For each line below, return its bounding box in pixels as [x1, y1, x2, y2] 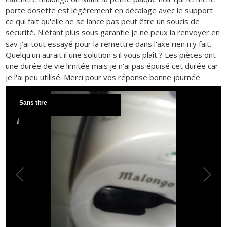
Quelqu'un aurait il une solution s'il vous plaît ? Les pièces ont [6, 49, 216, 60]
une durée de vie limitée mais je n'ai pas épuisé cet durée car [6, 60, 219, 71]
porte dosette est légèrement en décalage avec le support [6, 5, 213, 15]
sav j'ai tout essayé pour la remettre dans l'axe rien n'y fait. [6, 38, 212, 49]
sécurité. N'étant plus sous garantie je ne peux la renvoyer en [6, 27, 220, 37]
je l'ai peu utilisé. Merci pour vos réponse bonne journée [6, 71, 201, 82]
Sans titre [19, 99, 48, 106]
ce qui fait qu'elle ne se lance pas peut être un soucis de [6, 16, 200, 26]
